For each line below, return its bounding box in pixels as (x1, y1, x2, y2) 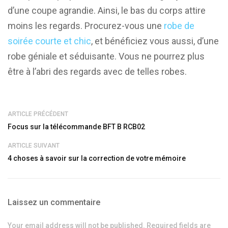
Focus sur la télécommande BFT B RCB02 (8, 122, 145, 131)
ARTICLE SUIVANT (8, 141, 60, 149)
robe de (164, 20, 194, 31)
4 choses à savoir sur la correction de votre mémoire (8, 154, 186, 162)
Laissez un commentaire (8, 197, 100, 207)
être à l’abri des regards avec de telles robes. (8, 66, 187, 77)
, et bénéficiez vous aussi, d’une (91, 35, 219, 46)
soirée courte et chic (8, 35, 91, 46)
